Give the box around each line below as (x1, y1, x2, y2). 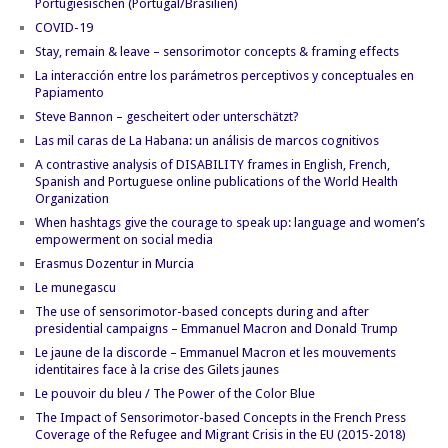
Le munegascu (35, 280, 116, 296)
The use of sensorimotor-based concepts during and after (35, 304, 369, 320)
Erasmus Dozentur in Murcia (35, 256, 194, 272)
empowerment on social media (35, 232, 213, 248)
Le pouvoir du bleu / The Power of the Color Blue (35, 386, 315, 402)
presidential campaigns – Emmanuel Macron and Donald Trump (35, 321, 398, 337)
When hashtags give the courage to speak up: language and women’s (35, 215, 425, 231)
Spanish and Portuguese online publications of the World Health (35, 174, 398, 190)
